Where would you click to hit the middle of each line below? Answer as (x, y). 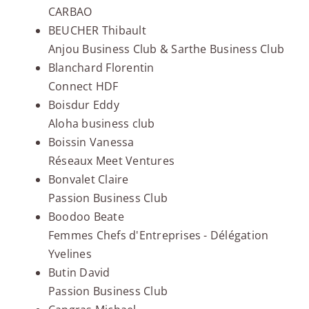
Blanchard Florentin (101, 68)
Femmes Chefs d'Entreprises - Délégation (158, 236)
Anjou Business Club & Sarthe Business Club (166, 49)
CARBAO (70, 12)
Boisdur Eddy (83, 105)
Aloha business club (101, 124)
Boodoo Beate (86, 217)
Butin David (79, 273)
